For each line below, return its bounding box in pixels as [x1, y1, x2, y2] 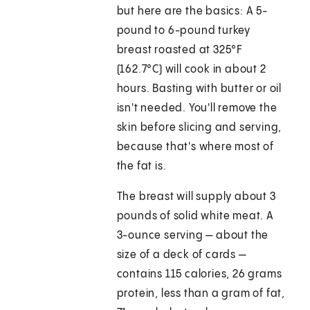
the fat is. [116, 161, 167, 173]
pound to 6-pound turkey [116, 25, 251, 37]
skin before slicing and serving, [116, 122, 282, 134]
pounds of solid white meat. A [116, 210, 274, 223]
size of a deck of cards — [116, 249, 246, 262]
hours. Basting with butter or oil [116, 83, 282, 95]
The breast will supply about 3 [116, 191, 276, 203]
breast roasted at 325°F [116, 44, 244, 57]
